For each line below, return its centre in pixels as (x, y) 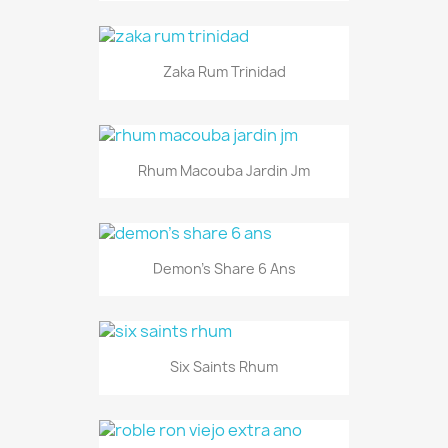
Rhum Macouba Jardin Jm (224, 170)
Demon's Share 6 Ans (224, 269)
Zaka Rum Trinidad (224, 72)
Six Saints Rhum (224, 367)
